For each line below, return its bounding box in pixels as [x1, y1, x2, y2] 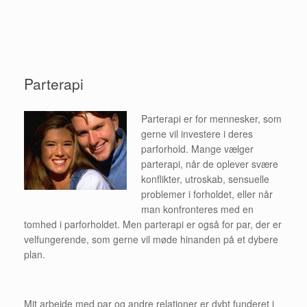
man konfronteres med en [141, 201, 254, 216]
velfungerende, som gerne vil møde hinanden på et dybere [24, 232, 278, 246]
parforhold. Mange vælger [141, 141, 254, 156]
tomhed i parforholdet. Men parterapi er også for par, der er [24, 217, 282, 231]
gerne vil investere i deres [141, 126, 253, 140]
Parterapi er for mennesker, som [141, 111, 282, 125]
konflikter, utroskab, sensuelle [141, 171, 269, 186]
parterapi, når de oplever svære [141, 156, 278, 171]
